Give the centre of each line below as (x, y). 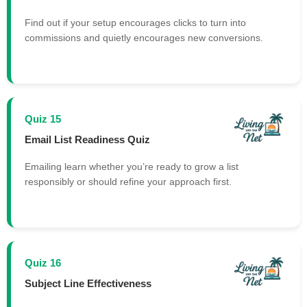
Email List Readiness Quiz (87, 139)
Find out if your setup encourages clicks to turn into (135, 23)
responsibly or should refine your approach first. (128, 182)
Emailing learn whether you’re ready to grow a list (132, 167)
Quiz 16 (43, 263)
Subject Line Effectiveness (88, 283)
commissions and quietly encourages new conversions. (144, 38)
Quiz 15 (43, 119)
